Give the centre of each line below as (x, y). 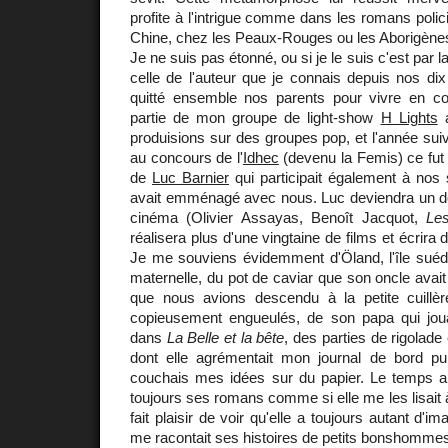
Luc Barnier (190, 177)
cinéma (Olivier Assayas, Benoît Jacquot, (278, 217)
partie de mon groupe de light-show (255, 117)
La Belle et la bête (225, 337)
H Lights (409, 117)
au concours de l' (186, 157)
